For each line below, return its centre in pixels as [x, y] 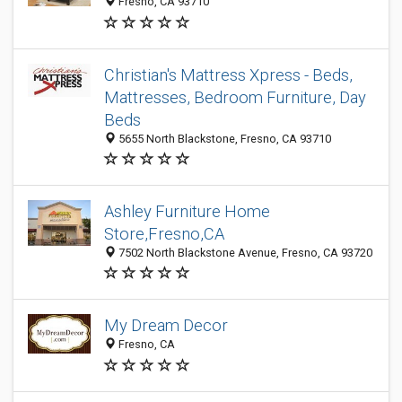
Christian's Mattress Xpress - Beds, [228, 75]
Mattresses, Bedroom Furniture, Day [235, 97]
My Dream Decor [166, 326]
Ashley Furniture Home [187, 211]
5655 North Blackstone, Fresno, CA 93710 [223, 139]
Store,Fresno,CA [164, 234]
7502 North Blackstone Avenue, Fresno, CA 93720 [244, 253]
